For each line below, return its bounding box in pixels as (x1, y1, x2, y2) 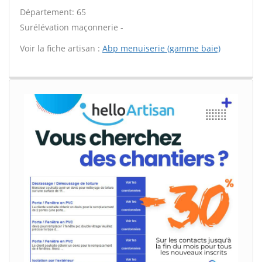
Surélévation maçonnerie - (20, 22, 123, 33)
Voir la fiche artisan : (20, 43, 102, 54)
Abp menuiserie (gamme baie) (102, 43, 220, 54)
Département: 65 (20, 6, 86, 18)
